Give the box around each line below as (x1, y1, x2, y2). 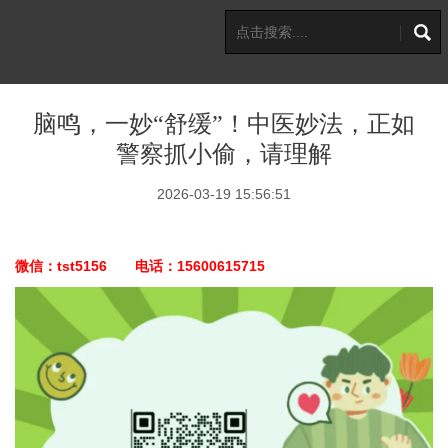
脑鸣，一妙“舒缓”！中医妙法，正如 (33, 111, 415, 137)
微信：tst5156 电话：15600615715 (15, 258, 265, 274)
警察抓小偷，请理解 (116, 141, 332, 167)
